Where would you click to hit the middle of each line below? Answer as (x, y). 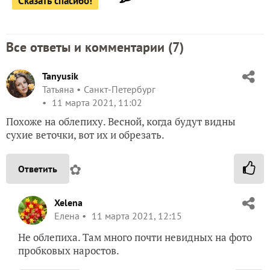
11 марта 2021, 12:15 (136, 216)
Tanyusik (60, 76)
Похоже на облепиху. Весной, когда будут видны (121, 122)
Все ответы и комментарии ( (89, 47)
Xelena (68, 203)
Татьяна (58, 89)
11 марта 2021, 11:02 (96, 103)
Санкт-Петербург (120, 89)
